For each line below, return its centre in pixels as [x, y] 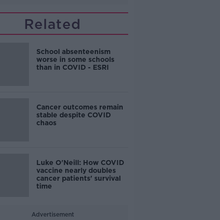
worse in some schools [75, 59]
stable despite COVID [73, 115]
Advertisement [53, 214]
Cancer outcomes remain [80, 107]
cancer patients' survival [78, 178]
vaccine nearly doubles [76, 170]
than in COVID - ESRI [72, 67]
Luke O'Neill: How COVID [80, 163]
